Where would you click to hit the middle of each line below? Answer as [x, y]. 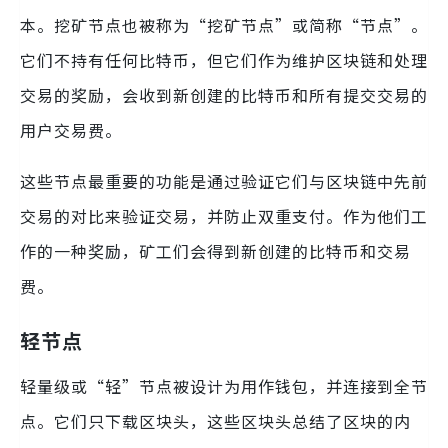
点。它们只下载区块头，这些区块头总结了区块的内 [215, 420]
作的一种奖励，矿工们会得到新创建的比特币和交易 [215, 250]
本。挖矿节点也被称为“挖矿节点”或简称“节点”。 [224, 24]
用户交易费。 [71, 129]
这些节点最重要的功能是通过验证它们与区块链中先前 [224, 180]
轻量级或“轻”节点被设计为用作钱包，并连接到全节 [224, 385]
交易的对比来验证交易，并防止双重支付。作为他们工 [224, 215]
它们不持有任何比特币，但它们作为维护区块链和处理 [224, 59]
